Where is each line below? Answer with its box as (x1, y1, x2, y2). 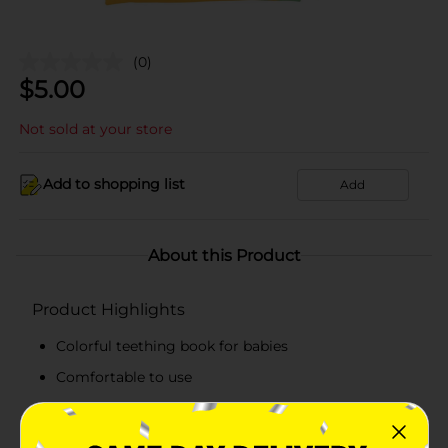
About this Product (147, 245, 301, 265)
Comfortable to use (56, 367, 192, 386)
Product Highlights (32, 299, 185, 319)
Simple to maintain (56, 398, 191, 417)
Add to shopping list (43, 175, 185, 193)
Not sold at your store (19, 119, 172, 138)
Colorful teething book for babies (56, 336, 288, 355)
